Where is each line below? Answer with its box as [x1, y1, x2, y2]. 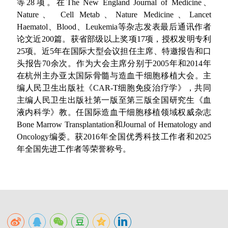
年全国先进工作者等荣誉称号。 [16, 144, 131, 153]
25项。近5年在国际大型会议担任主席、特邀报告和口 [16, 46, 212, 55]
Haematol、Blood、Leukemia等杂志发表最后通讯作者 [16, 22, 212, 31]
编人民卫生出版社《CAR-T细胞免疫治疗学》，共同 [16, 83, 212, 92]
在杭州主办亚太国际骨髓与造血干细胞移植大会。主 [16, 71, 212, 80]
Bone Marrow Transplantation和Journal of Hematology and [16, 120, 212, 129]
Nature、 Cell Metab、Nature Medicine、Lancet [16, 10, 212, 19]
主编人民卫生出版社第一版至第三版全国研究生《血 [16, 95, 212, 104]
